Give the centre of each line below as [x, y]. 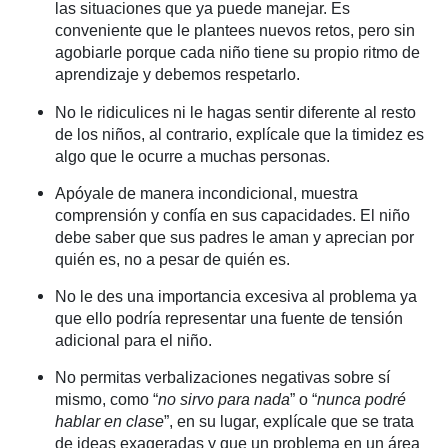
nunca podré [361, 400]
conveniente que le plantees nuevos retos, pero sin [235, 31]
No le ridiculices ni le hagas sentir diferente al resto [235, 112]
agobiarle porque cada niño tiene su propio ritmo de [237, 53]
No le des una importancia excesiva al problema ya [236, 297]
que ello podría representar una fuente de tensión [229, 319]
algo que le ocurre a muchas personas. [192, 156]
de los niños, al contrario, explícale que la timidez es [239, 134]
